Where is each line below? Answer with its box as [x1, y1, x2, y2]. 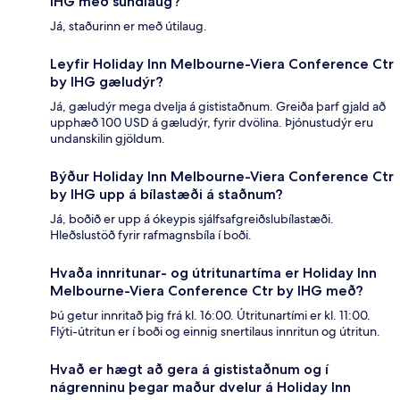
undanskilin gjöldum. [50, 130, 165, 147]
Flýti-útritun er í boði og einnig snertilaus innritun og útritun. [50, 323, 380, 340]
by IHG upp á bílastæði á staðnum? [50, 186, 283, 204]
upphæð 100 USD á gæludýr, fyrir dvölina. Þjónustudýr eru [50, 114, 373, 131]
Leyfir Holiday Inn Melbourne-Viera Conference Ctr [50, 55, 394, 73]
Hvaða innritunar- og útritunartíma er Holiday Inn [50, 264, 377, 282]
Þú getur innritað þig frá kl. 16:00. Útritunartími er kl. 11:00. [50, 307, 371, 324]
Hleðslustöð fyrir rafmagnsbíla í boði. [50, 227, 252, 244]
